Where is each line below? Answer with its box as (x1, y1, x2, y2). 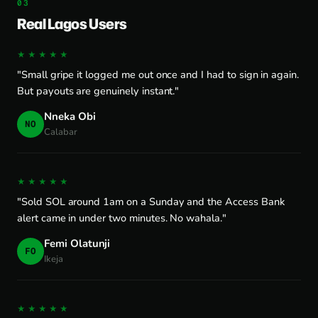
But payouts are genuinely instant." (17, 84, 180, 98)
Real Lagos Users (17, 13, 127, 33)
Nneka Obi (44, 109, 96, 124)
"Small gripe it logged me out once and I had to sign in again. (17, 67, 300, 82)
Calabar (44, 126, 77, 138)
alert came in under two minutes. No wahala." (17, 211, 226, 225)
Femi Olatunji (44, 236, 111, 251)
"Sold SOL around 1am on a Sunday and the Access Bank (17, 194, 285, 209)
